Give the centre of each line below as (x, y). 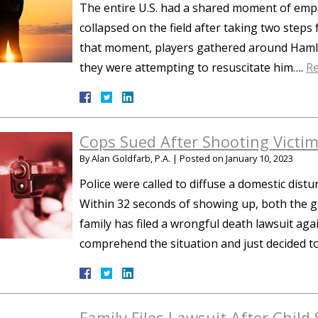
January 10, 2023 (259, 158)
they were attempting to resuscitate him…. (193, 67)
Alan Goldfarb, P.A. (131, 158)
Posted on (203, 158)
